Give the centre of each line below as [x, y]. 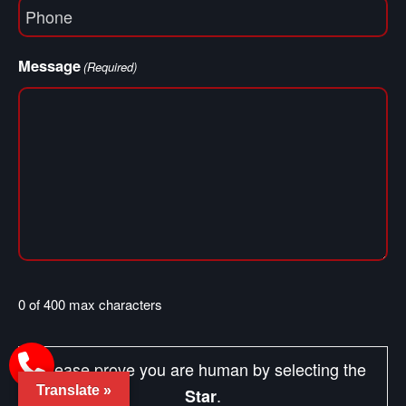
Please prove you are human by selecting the [203, 369]
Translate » [74, 390]
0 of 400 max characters [90, 304]
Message [49, 66]
